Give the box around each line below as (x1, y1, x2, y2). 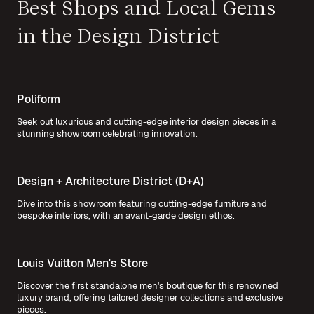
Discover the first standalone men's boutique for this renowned (17, 280, 278, 292)
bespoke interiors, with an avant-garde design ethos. (17, 210, 235, 222)
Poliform (17, 92, 60, 107)
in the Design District (17, 24, 219, 48)
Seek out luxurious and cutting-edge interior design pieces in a (17, 116, 276, 128)
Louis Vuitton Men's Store (17, 256, 148, 271)
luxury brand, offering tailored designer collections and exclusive (17, 292, 283, 304)
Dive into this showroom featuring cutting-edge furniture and (17, 198, 267, 210)
